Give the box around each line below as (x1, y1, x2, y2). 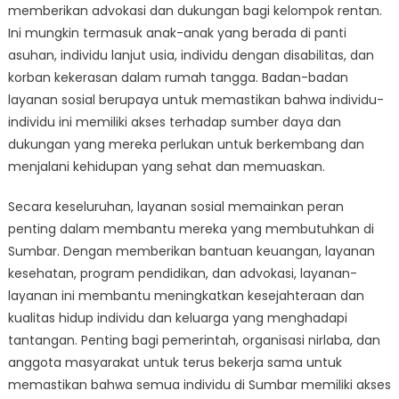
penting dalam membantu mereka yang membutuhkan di (7, 220, 374, 238)
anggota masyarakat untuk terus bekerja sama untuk (7, 354, 342, 371)
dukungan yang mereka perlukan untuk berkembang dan (7, 135, 364, 153)
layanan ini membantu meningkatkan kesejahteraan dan (7, 287, 364, 305)
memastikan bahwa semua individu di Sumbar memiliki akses (7, 376, 391, 394)
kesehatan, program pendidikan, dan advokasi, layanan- (7, 265, 357, 282)
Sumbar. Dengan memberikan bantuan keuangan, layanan (7, 242, 375, 260)
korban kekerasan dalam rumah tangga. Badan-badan (7, 69, 348, 86)
